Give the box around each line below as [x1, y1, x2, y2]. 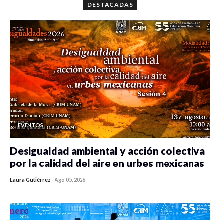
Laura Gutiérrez [10, 176, 51, 183]
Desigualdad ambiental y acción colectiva [10, 144, 205, 157]
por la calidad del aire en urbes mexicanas [10, 157, 204, 169]
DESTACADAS [87, 1, 133, 9]
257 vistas [90, 183, 120, 191]
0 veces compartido [25, 183, 82, 191]
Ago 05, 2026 [55, 176, 85, 183]
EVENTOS [18, 122, 43, 129]
